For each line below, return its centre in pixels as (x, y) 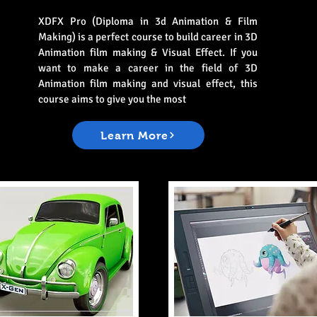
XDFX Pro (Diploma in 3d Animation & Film (148, 21)
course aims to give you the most (112, 99)
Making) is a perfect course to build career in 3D (148, 37)
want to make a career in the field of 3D (148, 68)
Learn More (135, 135)
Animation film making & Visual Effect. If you (148, 52)
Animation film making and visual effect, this (148, 83)
